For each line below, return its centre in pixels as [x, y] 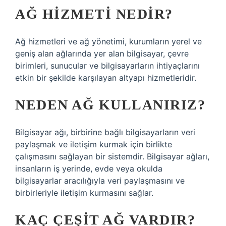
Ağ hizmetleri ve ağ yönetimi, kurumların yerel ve [108, 41]
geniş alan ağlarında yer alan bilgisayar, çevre [102, 53]
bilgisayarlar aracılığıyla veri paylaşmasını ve [100, 181]
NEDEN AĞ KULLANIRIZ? [110, 105]
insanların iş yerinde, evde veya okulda [89, 168]
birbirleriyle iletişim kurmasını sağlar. [84, 193]
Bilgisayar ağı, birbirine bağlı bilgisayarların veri [105, 132]
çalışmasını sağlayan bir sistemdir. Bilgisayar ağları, [112, 156]
